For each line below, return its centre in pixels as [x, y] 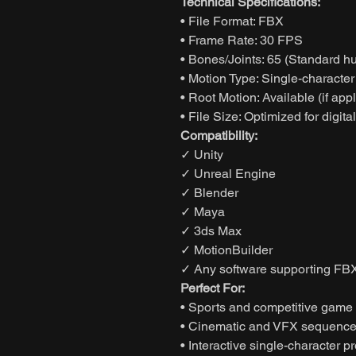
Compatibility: [219, 135]
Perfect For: [213, 288]
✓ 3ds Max [211, 230]
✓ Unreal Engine [228, 173]
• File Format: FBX [232, 21]
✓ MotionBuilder [226, 250]
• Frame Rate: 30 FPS [242, 40]
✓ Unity [202, 154]
